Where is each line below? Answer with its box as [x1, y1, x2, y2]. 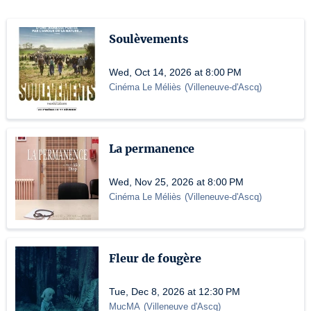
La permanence [109, 142, 194, 155]
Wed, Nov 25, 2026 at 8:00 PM [109, 176, 244, 187]
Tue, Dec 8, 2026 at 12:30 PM [109, 286, 240, 297]
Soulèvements [109, 32, 188, 46]
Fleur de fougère [109, 251, 201, 265]
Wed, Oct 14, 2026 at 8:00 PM [109, 67, 242, 78]
